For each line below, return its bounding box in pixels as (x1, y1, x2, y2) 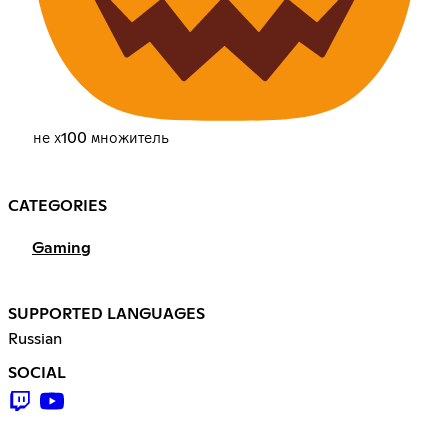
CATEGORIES (8, 198, 107, 215)
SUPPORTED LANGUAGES (8, 306, 205, 323)
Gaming (32, 240, 91, 257)
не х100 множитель (32, 130, 169, 147)
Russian (8, 331, 62, 348)
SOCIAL (8, 365, 66, 382)
